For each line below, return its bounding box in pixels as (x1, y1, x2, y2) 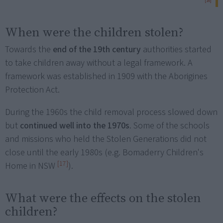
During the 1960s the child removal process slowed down (5, 106, 218, 119)
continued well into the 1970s (20, 119, 129, 132)
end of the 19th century (53, 43, 141, 56)
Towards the (5, 43, 53, 56)
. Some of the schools (129, 119, 210, 132)
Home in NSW (5, 160, 57, 173)
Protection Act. (5, 84, 60, 97)
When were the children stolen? (5, 23, 184, 41)
